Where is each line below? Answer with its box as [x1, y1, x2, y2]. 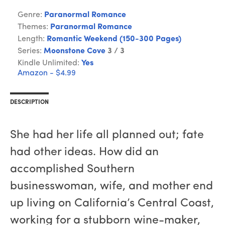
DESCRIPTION [10, 99, 49, 105]
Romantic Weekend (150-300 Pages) [47, 35, 181, 43]
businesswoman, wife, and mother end [10, 180, 213, 192]
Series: [18, 47, 44, 55]
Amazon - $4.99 [18, 69, 76, 77]
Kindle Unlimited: [18, 59, 81, 67]
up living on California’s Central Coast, [10, 197, 214, 209]
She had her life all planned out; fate [10, 129, 204, 141]
